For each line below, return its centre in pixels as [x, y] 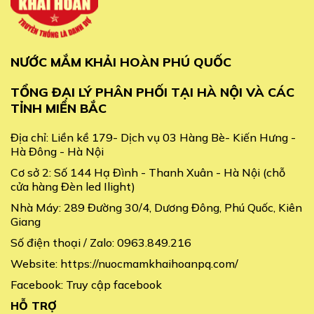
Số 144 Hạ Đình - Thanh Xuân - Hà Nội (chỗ [170, 172]
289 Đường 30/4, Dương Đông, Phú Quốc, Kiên [183, 207]
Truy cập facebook [114, 284]
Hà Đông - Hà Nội [57, 151]
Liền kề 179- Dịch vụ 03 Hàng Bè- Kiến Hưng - [173, 137]
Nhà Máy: [37, 207]
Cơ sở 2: [32, 172]
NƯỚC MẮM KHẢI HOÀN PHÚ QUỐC [121, 62]
